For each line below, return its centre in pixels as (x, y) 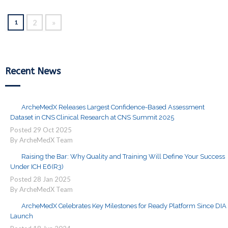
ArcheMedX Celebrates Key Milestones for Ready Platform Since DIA (124, 206)
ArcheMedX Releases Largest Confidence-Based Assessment (113, 107)
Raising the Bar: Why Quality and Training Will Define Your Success (123, 156)
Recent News (33, 71)
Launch (22, 216)
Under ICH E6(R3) (37, 167)
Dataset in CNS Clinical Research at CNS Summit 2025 (92, 117)
